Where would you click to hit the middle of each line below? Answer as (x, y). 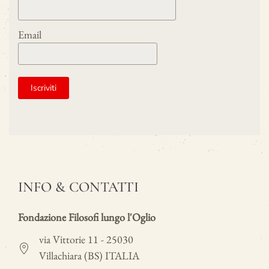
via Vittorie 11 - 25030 (86, 239)
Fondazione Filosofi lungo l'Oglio (87, 217)
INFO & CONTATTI (78, 187)
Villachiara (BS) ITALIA (89, 255)
